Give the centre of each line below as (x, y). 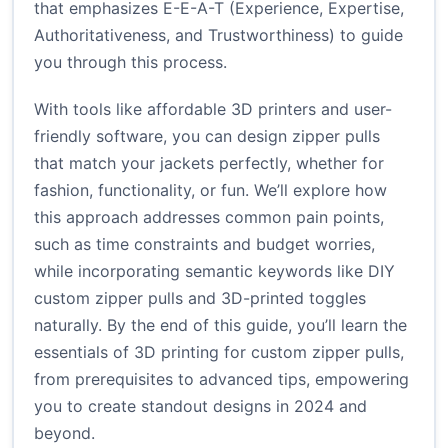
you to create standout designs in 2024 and (200, 406)
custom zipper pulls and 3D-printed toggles (200, 298)
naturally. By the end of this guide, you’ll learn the (220, 325)
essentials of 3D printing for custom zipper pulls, (219, 352)
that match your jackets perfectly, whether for (209, 163)
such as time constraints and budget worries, (204, 244)
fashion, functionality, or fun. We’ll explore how (210, 190)
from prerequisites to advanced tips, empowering (221, 379)
